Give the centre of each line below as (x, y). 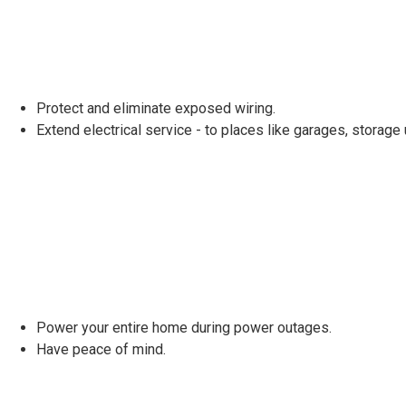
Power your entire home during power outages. (184, 328)
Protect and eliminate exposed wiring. (156, 108)
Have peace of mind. (101, 350)
